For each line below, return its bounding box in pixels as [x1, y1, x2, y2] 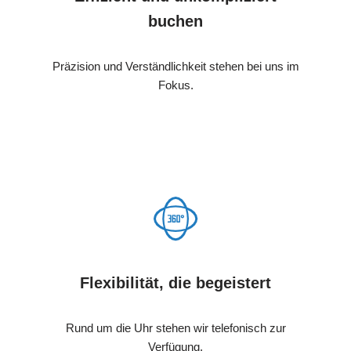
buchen [148, 12, 203, 30]
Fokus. [157, 78, 194, 92]
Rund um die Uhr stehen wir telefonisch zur [65, 320, 286, 335]
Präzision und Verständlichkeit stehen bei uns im [52, 59, 299, 73]
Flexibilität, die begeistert [80, 273, 271, 291]
